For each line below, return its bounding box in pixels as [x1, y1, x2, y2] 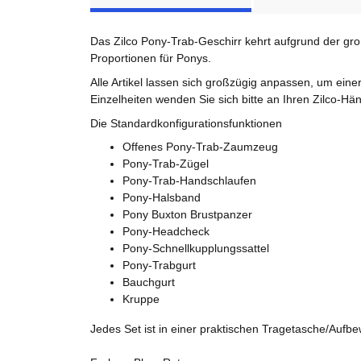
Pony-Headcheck [122, 225, 210, 239]
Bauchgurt [122, 276, 175, 289]
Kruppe [122, 293, 160, 306]
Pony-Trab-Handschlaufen [122, 174, 256, 188]
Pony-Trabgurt [122, 259, 196, 272]
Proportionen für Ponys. [90, 52, 211, 64]
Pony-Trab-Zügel [122, 157, 209, 171]
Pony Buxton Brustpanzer [122, 208, 252, 222]
